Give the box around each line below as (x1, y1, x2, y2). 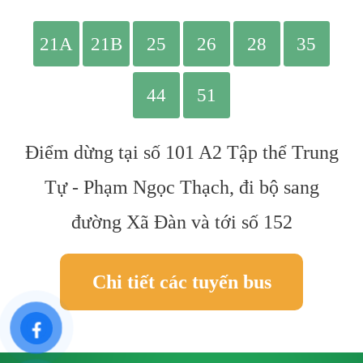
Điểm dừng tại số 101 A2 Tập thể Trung (24, 142, 339, 164)
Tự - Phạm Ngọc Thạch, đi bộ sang (44, 177, 319, 199)
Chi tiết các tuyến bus (92, 271, 271, 293)
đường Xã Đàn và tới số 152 (70, 211, 293, 233)
